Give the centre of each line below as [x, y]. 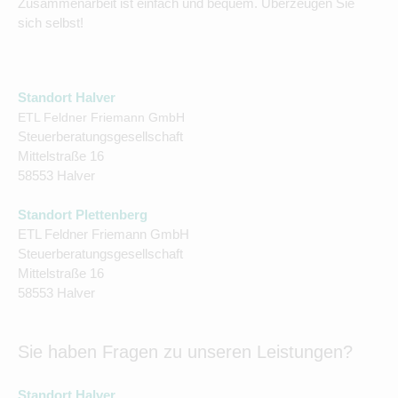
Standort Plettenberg [83, 215]
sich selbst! [51, 23]
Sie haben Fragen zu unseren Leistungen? [185, 352]
